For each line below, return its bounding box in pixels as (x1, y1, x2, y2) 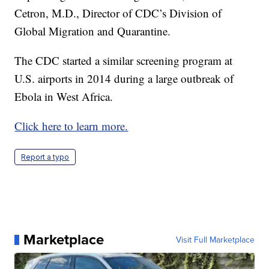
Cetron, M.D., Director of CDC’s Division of (14, 5, 222, 21)
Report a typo (21, 153, 70, 162)
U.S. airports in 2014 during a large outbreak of (14, 71, 234, 86)
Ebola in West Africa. (14, 89, 113, 104)
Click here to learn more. (14, 118, 128, 134)
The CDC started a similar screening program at (14, 53, 233, 68)
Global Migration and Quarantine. (14, 23, 171, 39)
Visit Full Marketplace (175, 234, 255, 246)
